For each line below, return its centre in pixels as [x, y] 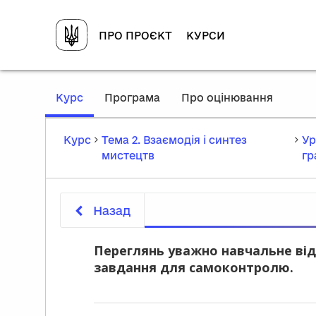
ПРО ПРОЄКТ [135, 35]
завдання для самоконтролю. [194, 267]
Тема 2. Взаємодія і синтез [174, 140]
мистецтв [128, 156]
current [103, 111]
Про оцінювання [227, 98]
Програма [132, 98]
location [105, 125]
